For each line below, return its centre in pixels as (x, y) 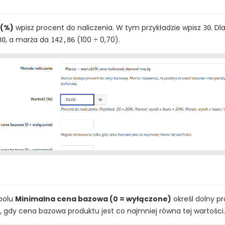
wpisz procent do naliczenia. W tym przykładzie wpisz (108, 28)
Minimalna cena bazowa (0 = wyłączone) (93, 199)
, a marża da (28, 40)
